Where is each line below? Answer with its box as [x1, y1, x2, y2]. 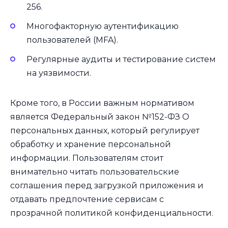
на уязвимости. [26, 68, 91, 78]
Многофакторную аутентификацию [26, 21, 179, 32]
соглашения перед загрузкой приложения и [10, 181, 204, 191]
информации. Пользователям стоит [10, 153, 163, 163]
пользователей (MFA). [26, 35, 118, 45]
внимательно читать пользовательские [10, 167, 179, 177]
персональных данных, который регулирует [10, 126, 199, 136]
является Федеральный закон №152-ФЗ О [10, 112, 189, 122]
